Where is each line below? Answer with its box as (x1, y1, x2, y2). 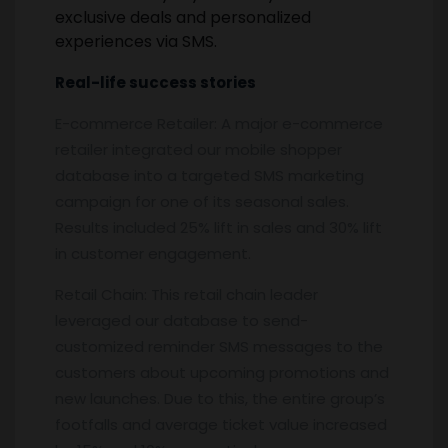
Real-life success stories (55, 71, 256, 93)
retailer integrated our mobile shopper (55, 138, 342, 160)
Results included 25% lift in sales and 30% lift (55, 216, 382, 238)
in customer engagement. (55, 242, 251, 264)
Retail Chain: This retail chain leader (55, 283, 318, 305)
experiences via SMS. (55, 29, 217, 53)
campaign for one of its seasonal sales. (55, 190, 349, 212)
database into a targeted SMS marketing (55, 164, 364, 186)
